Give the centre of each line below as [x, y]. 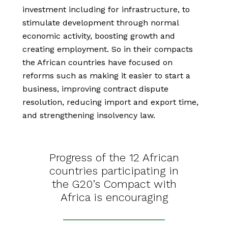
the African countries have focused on [97, 63]
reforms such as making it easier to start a [106, 76]
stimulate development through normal [101, 23]
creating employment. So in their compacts [108, 49]
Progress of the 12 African [114, 158]
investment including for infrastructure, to [106, 10]
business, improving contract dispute [95, 89]
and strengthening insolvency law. [89, 116]
